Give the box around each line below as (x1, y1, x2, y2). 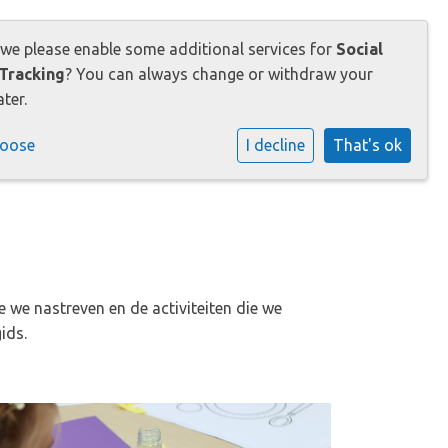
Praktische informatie (20, 69, 213, 88)
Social (336, 40, 383, 58)
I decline (246, 136, 305, 154)
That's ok (333, 136, 402, 154)
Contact (235, 69, 304, 88)
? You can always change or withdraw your (65, 65, 373, 83)
